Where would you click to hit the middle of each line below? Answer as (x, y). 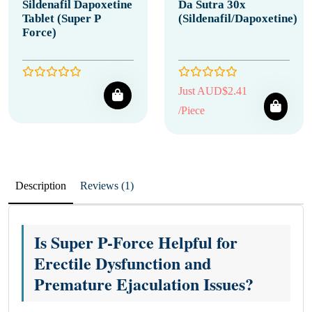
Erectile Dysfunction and (123, 263)
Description (41, 186)
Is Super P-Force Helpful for (136, 242)
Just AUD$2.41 (213, 91)
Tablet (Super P (61, 18)
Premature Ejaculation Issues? (144, 284)
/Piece (192, 110)
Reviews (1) (127, 186)
